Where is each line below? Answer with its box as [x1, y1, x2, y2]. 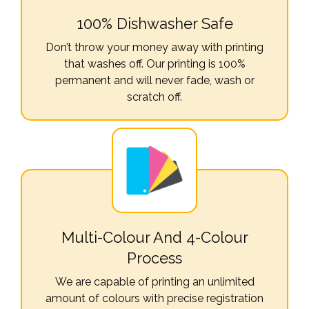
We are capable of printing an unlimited [54, 275, 255, 288]
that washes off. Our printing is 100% [63, 57, 246, 70]
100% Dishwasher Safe [76, 14, 233, 32]
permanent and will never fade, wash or [54, 74, 255, 87]
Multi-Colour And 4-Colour [61, 228, 248, 246]
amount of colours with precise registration [46, 292, 263, 305]
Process [127, 249, 182, 267]
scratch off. [127, 90, 182, 103]
